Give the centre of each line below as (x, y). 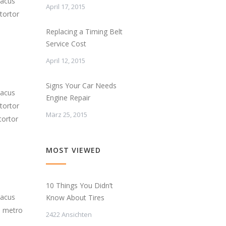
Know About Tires (75, 197)
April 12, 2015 (66, 60)
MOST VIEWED (73, 150)
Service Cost (66, 43)
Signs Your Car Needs (81, 85)
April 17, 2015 (66, 6)
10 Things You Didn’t (79, 185)
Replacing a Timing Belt (84, 31)
